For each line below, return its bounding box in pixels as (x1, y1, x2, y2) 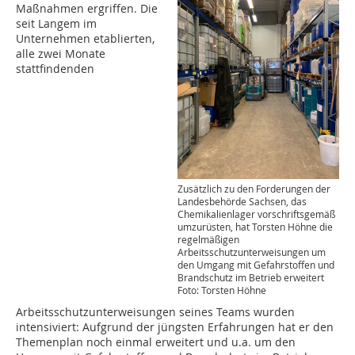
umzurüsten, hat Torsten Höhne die (177, 219, 333, 233)
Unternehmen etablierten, (16, 31, 155, 47)
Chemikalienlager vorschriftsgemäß (177, 207, 335, 220)
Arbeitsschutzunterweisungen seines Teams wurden (16, 303, 295, 319)
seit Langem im (16, 16, 97, 32)
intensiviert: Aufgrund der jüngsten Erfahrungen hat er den (16, 319, 334, 334)
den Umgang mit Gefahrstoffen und (177, 258, 334, 271)
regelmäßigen (177, 232, 239, 246)
